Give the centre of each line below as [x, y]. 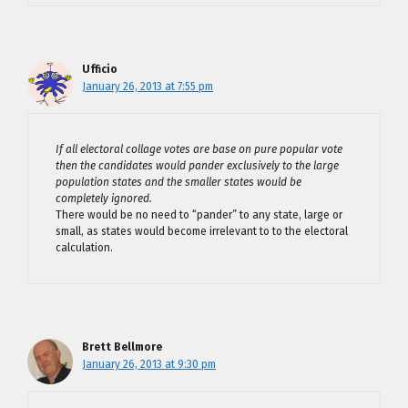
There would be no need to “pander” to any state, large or [199, 214]
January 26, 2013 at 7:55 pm [148, 86]
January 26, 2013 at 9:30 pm [149, 364]
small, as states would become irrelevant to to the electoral [202, 231]
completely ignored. [104, 198]
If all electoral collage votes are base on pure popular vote [199, 149]
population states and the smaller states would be [178, 182]
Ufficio [100, 69]
